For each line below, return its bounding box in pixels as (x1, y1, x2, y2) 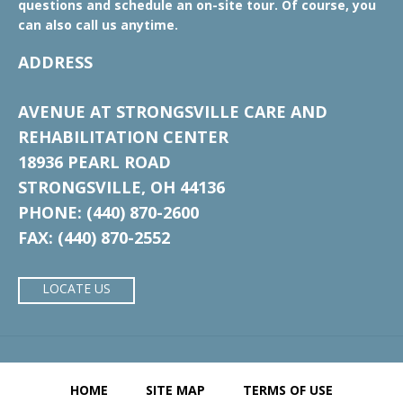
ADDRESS (18, 51, 93, 73)
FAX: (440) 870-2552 (18, 227, 170, 248)
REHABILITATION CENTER (18, 126, 228, 148)
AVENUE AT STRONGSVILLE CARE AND (18, 101, 327, 122)
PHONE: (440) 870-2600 (18, 201, 199, 223)
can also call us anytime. (18, 16, 178, 33)
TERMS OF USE (243, 381, 333, 399)
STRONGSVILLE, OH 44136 (18, 176, 225, 198)
